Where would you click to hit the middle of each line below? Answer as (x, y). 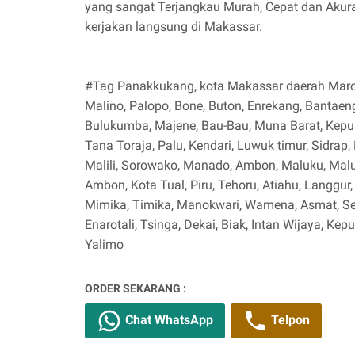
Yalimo (104, 244)
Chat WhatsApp (168, 320)
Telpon (289, 320)
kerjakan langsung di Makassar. (175, 26)
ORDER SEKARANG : (136, 288)
